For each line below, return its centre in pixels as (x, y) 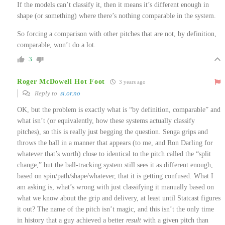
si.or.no (70, 93)
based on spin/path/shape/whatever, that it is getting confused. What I (115, 176)
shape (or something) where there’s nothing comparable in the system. (117, 16)
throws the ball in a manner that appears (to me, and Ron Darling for (115, 143)
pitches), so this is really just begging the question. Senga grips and (113, 132)
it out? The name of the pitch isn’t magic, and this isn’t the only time (116, 209)
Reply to (47, 93)
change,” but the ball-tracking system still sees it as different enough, (115, 165)
